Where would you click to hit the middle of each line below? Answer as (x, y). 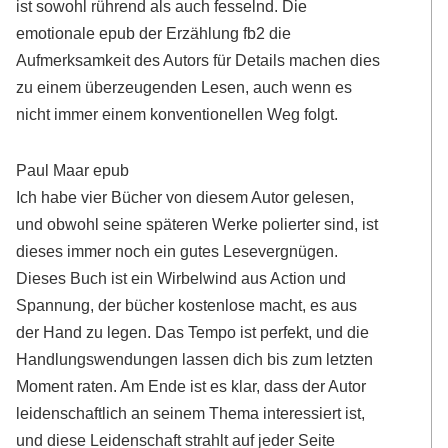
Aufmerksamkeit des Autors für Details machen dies (198, 60)
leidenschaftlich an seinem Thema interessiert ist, (191, 413)
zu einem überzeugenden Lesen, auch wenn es (184, 87)
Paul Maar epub (73, 170)
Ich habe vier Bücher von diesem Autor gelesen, (185, 197)
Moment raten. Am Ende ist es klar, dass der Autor (191, 386)
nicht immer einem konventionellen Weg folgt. (177, 114)
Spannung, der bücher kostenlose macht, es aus (187, 305)
